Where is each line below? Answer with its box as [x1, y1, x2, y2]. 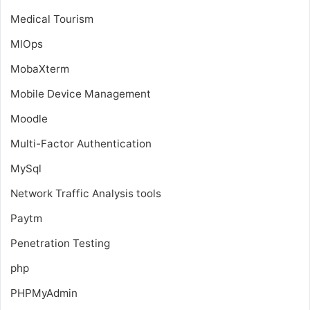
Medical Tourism [10, 12, 93, 26]
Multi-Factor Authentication [10, 136, 152, 150]
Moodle [10, 111, 48, 125]
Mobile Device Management [10, 86, 151, 100]
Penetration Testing [10, 236, 110, 250]
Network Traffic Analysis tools [10, 186, 161, 200]
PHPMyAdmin [10, 286, 77, 300]
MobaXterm [10, 62, 69, 75]
